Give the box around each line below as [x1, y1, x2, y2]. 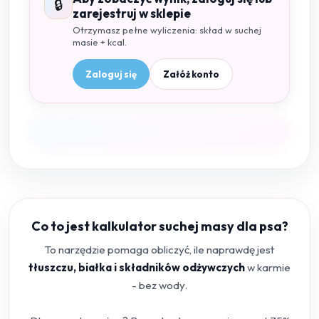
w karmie [245, 261, 291, 274]
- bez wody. [132, 278, 187, 292]
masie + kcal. [73, 36, 127, 48]
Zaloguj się [85, 68, 137, 80]
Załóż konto [163, 68, 219, 80]
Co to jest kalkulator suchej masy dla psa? [31, 218, 288, 234]
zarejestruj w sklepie [73, 6, 191, 21]
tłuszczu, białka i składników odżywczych [28, 261, 245, 274]
